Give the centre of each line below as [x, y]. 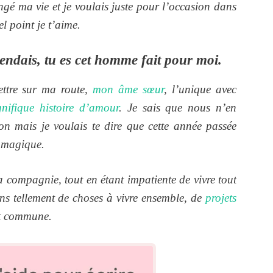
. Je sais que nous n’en [178, 107]
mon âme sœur [129, 89]
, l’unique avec [200, 89]
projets [221, 198]
